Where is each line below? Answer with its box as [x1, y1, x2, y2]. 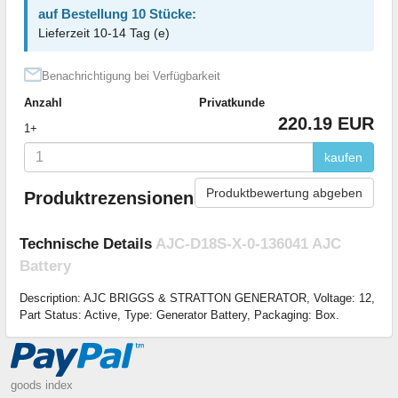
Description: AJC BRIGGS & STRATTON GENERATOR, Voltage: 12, [20, 291, 375, 306]
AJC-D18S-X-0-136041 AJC [155, 235, 341, 253]
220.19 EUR [278, 113, 374, 133]
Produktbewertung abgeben [206, 185, 362, 200]
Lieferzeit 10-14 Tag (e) [38, 25, 170, 40]
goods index [11, 378, 73, 393]
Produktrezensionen [24, 188, 194, 209]
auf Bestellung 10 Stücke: [38, 5, 196, 21]
